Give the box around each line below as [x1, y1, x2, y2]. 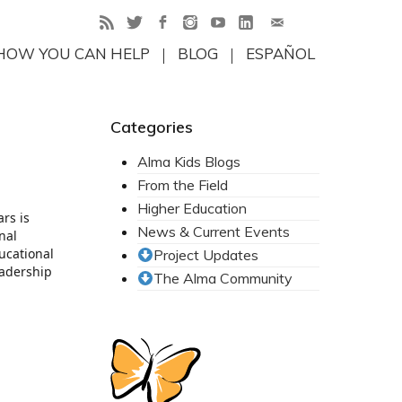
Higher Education [136, 199, 247, 217]
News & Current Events [136, 223, 290, 240]
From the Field [136, 176, 228, 194]
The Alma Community [153, 269, 293, 287]
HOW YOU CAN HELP [5, 44, 150, 63]
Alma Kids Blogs [136, 153, 240, 170]
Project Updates [153, 246, 258, 264]
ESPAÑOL [254, 44, 315, 63]
